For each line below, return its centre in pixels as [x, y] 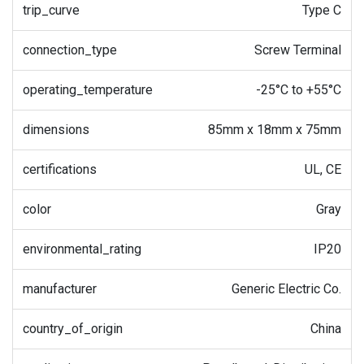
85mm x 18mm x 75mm [275, 129]
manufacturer [60, 288]
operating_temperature [88, 89]
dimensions [56, 129]
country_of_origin [73, 328]
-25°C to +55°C [299, 89]
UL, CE [323, 169]
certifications [60, 169]
